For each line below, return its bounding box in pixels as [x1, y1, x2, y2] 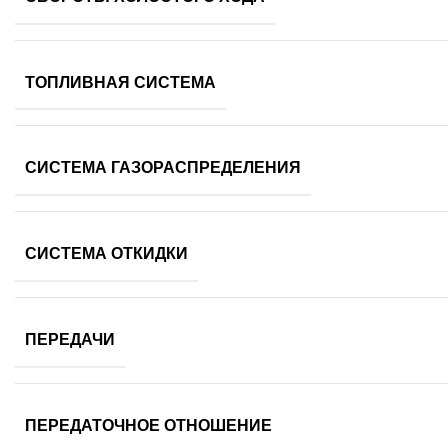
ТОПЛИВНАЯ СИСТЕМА [25, 73, 216, 91]
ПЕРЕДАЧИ [25, 330, 115, 348]
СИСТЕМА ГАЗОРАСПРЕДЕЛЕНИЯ [25, 159, 301, 177]
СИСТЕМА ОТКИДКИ [25, 244, 188, 262]
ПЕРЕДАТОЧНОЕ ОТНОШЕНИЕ [25, 416, 272, 434]
